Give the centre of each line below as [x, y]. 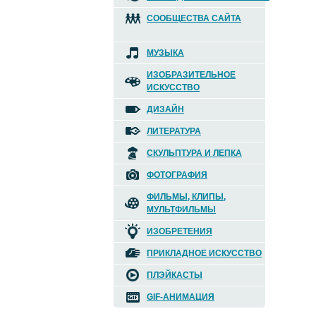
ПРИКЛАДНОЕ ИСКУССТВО [204, 253]
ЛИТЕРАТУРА [174, 131]
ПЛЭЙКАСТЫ [175, 275]
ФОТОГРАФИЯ [177, 175]
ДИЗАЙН [165, 109]
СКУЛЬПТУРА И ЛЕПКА [194, 153]
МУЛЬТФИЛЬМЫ [181, 209]
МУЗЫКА [165, 53]
